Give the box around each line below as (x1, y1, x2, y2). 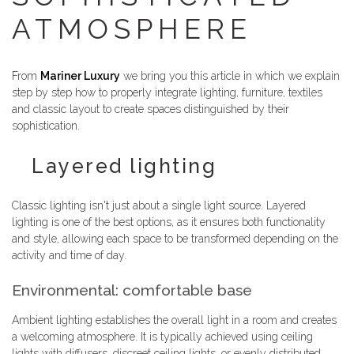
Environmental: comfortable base (12, 281, 252, 299)
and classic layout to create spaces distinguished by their (12, 102, 289, 115)
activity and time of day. (12, 249, 126, 262)
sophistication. (12, 119, 80, 132)
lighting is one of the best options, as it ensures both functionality (12, 216, 326, 229)
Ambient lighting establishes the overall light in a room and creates (12, 314, 337, 327)
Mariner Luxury (40, 69, 120, 82)
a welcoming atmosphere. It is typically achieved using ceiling (12, 330, 313, 344)
